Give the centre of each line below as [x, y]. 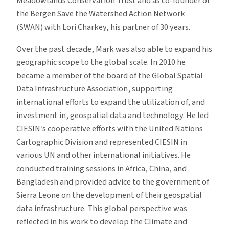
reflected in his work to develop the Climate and [102, 222]
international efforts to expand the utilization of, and [111, 102]
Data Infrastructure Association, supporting [95, 89]
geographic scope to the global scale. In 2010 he [101, 62]
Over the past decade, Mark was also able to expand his [114, 49]
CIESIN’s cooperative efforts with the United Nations [110, 129]
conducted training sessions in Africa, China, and [101, 168]
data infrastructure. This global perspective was [102, 208]
